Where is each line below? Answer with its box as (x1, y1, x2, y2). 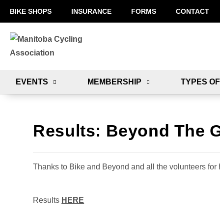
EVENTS (15, 78, 48, 86)
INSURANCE (71, 7, 111, 15)
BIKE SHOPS (10, 7, 52, 15)
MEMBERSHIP (87, 78, 141, 86)
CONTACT (176, 7, 209, 15)
